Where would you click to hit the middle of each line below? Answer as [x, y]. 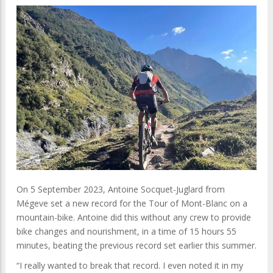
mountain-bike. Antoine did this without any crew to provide [134, 218]
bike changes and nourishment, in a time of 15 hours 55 [126, 232]
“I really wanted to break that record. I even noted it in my [130, 266]
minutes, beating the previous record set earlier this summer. [136, 246]
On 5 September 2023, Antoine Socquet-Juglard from [121, 190]
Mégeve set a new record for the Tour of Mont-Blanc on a [132, 204]
